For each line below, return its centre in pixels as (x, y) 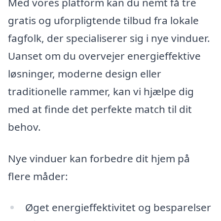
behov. (24, 127)
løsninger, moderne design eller (85, 73)
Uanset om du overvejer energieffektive (104, 55)
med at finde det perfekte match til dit (100, 109)
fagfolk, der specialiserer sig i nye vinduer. (109, 38)
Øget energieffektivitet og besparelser (118, 207)
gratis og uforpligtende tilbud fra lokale (103, 20)
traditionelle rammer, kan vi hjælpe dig (101, 91)
